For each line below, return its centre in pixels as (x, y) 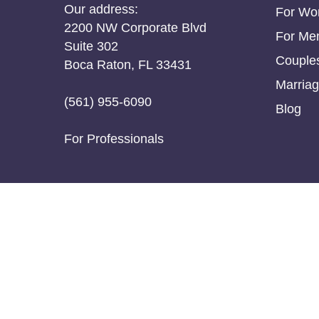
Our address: (101, 9)
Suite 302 (91, 46)
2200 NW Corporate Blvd (135, 27)
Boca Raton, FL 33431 (128, 64)
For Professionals (114, 138)
